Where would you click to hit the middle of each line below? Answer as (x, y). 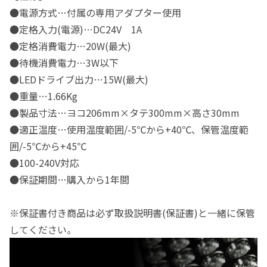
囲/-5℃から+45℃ (48, 146)
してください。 (43, 229)
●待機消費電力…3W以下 (64, 62)
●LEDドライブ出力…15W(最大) (79, 79)
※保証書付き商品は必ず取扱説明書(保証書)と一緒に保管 (132, 212)
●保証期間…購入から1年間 (69, 179)
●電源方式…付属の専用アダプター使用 (95, 12)
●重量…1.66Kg (44, 96)
